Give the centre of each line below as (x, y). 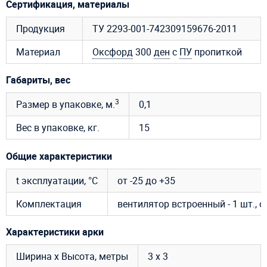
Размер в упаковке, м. (66, 105)
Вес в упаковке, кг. (58, 128)
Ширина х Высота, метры (72, 257)
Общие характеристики (59, 156)
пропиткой (217, 52)
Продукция (41, 28)
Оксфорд (113, 52)
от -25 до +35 (146, 180)
